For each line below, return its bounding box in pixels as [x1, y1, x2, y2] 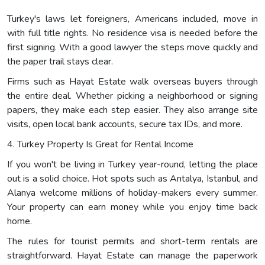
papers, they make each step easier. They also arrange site [7, 103, 258, 117]
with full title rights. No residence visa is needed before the [7, 26, 258, 40]
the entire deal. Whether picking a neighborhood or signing [7, 89, 258, 102]
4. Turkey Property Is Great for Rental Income [7, 137, 193, 151]
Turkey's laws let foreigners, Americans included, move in [7, 12, 258, 25]
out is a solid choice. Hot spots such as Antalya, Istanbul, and [7, 172, 258, 185]
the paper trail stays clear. [7, 54, 113, 68]
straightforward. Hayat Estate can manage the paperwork [7, 248, 258, 262]
